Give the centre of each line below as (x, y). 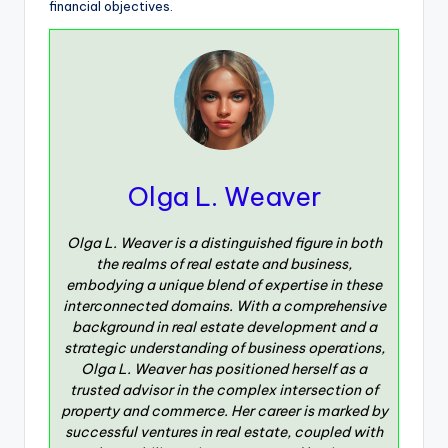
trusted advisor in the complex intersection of (224, 389)
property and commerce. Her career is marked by (224, 410)
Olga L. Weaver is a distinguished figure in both (224, 242)
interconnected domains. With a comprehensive (224, 305)
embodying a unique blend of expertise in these (224, 284)
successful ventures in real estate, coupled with (224, 431)
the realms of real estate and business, (224, 263)
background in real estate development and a (224, 326)
